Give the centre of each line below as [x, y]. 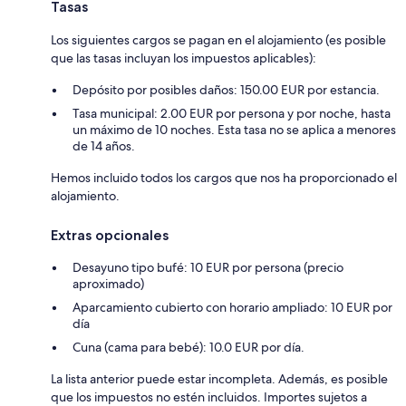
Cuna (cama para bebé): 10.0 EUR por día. [188, 347]
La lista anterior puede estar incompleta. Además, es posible [219, 378]
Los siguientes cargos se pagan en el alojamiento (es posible [218, 39]
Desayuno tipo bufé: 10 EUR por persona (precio [208, 267]
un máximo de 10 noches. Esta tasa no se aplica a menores [234, 129]
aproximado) [108, 283]
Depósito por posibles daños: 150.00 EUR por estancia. [226, 89]
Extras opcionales [110, 235]
